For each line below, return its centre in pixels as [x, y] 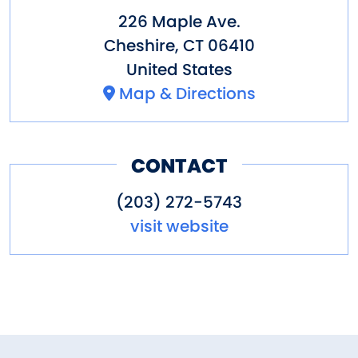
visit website [179, 227]
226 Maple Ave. [179, 21]
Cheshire [139, 45]
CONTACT [179, 165]
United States [179, 69]
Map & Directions [187, 93]
